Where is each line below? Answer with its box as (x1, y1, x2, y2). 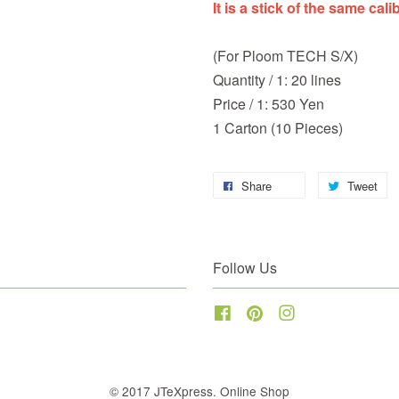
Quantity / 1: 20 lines (213, 69, 341, 90)
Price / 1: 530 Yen (213, 94, 324, 114)
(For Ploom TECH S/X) (213, 45, 358, 66)
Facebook (232, 303, 288, 321)
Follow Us (213, 257, 277, 278)
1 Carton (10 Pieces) (213, 118, 343, 138)
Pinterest (265, 303, 314, 321)
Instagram (297, 303, 353, 321)
